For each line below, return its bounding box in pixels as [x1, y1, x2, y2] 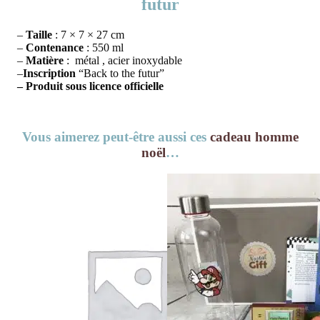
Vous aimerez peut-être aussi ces [21, 129, 210, 144]
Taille [26, 28, 52, 41]
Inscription [23, 66, 76, 79]
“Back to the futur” [76, 66, 164, 79]
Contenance [26, 41, 84, 54]
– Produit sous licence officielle [17, 79, 164, 92]
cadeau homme [209, 129, 299, 144]
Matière [26, 54, 64, 66]
